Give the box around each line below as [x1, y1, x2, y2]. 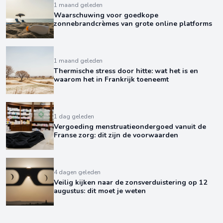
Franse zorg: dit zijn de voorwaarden [54, 130, 178, 140]
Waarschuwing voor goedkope [54, 10, 158, 20]
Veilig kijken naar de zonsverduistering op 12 [54, 178, 207, 188]
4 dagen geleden [54, 168, 101, 177]
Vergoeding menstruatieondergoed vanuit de [54, 122, 206, 132]
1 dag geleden [54, 112, 94, 121]
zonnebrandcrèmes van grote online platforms [54, 19, 212, 29]
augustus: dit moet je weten [54, 186, 146, 196]
